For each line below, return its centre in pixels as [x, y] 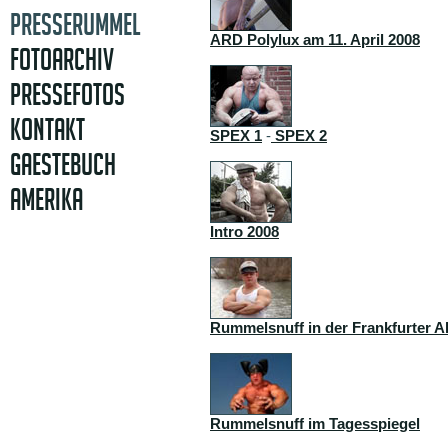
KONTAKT [47, 129]
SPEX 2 [301, 135]
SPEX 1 [236, 135]
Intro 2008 [244, 231]
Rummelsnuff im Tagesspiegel [315, 423]
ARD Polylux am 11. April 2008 [315, 39]
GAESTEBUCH [63, 164]
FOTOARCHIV [62, 59]
